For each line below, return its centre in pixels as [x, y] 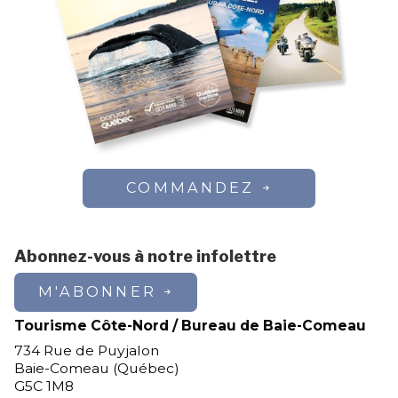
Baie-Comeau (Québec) [96, 369]
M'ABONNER [97, 292]
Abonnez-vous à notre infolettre [145, 257]
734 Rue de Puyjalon [86, 351]
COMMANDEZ [191, 188]
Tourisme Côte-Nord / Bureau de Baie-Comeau [190, 326]
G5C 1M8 [44, 386]
